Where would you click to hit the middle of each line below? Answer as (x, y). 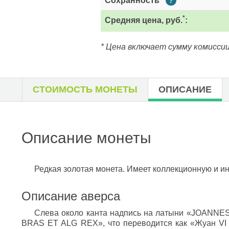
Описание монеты (86, 138)
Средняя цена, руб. (144, 20)
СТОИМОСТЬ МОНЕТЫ (85, 89)
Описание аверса (71, 196)
